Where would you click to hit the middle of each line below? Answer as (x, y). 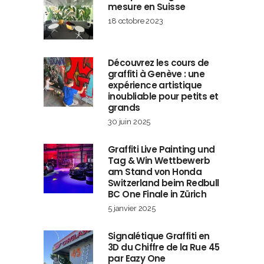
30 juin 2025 (129, 122)
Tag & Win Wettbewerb (159, 161)
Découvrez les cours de (159, 63)
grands (124, 108)
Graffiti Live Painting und (161, 150)
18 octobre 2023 (136, 21)
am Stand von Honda (155, 172)
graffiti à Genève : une (156, 74)
